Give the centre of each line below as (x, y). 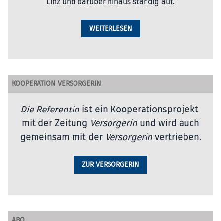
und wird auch (169, 123)
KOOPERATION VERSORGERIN (56, 83)
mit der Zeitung (56, 123)
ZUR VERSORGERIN (110, 164)
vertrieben (176, 137)
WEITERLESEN (110, 28)
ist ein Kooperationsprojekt (140, 109)
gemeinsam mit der (62, 137)
